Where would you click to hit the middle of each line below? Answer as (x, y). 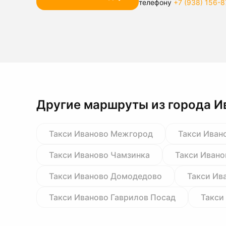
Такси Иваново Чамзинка (99, 155)
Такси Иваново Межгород (101, 134)
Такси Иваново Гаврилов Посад (112, 197)
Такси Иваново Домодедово (105, 176)
